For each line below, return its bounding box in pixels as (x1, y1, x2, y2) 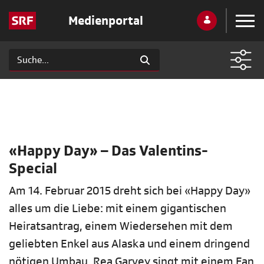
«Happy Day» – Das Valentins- (9, 141, 208, 161)
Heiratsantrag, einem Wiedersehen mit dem (9, 219, 233, 234)
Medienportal (68, 12, 143, 29)
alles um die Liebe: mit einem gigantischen (9, 201, 226, 216)
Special (9, 159, 57, 179)
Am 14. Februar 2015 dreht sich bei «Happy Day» (9, 183, 250, 199)
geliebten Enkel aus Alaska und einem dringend (9, 236, 250, 252)
